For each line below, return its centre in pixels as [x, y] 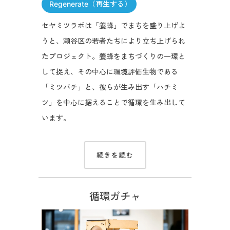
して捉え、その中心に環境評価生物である [110, 71]
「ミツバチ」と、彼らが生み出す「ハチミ [110, 87]
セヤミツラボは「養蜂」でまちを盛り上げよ [113, 25]
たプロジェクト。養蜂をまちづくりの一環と [113, 56]
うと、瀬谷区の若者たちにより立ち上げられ [113, 41]
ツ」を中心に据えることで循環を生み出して [113, 102]
